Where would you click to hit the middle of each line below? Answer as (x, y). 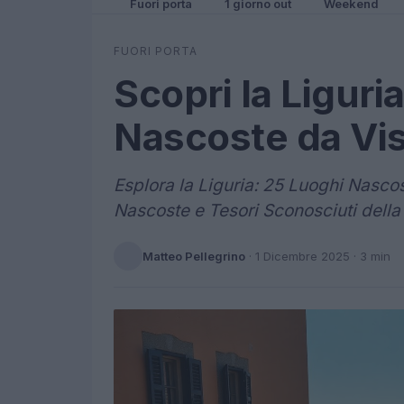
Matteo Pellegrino (194, 256)
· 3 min (370, 256)
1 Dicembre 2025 (303, 256)
